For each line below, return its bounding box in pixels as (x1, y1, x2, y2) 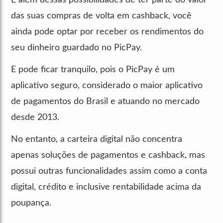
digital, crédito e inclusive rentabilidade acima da (11, 182, 201, 192)
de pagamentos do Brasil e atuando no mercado (11, 97, 200, 106)
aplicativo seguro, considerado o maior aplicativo (11, 81, 203, 90)
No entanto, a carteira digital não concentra (11, 134, 182, 144)
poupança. (11, 198, 51, 208)
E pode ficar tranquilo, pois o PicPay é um (11, 65, 175, 74)
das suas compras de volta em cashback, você (11, 11, 192, 20)
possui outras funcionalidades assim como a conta (11, 166, 207, 176)
